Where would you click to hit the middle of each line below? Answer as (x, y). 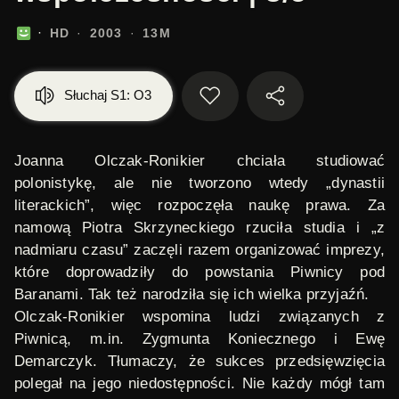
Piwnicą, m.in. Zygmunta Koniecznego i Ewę (199, 339)
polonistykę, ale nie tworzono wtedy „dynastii (199, 183)
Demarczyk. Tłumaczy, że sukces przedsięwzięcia (199, 361)
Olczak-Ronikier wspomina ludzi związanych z (199, 317)
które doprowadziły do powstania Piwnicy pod (199, 272)
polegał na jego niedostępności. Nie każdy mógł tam (199, 383)
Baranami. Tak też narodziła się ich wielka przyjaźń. (192, 294)
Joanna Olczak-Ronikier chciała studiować (199, 161)
